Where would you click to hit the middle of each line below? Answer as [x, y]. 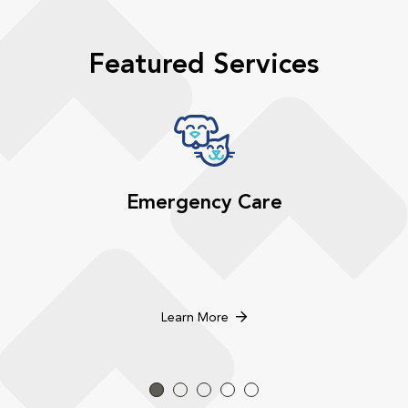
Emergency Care [204, 203]
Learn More [195, 318]
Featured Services [204, 66]
